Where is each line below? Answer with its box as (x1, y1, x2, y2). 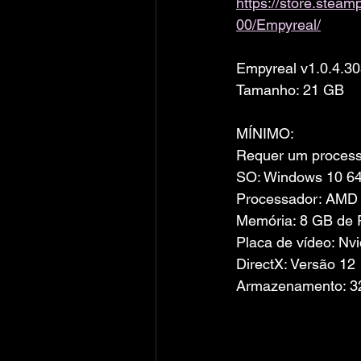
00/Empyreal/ (236, 16, 321, 33)
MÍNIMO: (236, 125, 294, 142)
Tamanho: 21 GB (236, 81, 344, 98)
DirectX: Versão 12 (236, 255, 355, 272)
